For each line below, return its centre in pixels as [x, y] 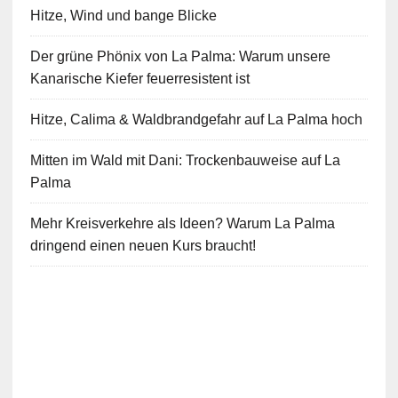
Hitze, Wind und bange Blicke [123, 15]
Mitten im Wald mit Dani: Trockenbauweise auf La [185, 160]
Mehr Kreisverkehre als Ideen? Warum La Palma [182, 223]
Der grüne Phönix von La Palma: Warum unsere [180, 56]
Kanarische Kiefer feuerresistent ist [139, 78]
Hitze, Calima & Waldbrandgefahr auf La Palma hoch [196, 119]
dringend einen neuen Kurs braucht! [143, 245]
